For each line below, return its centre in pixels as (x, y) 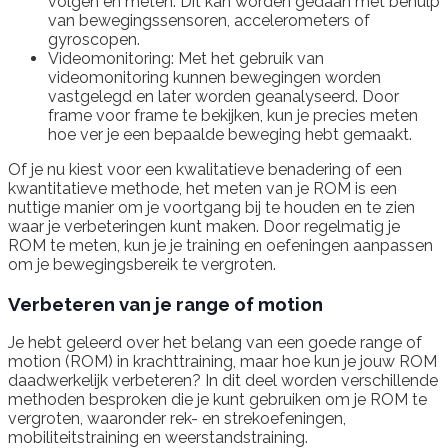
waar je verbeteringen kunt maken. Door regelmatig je (204, 226)
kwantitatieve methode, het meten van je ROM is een (202, 188)
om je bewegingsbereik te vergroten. (142, 264)
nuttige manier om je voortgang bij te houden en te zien (211, 207)
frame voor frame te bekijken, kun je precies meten (233, 115)
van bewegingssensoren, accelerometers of (209, 20)
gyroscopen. (94, 39)
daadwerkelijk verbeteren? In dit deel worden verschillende (223, 381)
